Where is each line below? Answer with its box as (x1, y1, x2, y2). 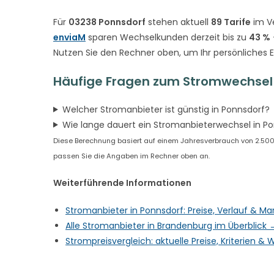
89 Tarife (211, 15, 251, 28)
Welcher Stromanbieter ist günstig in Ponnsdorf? (62, 103, 270, 116)
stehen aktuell (146, 15, 211, 28)
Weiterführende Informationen (53, 176, 191, 189)
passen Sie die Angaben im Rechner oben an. (53, 150, 210, 161)
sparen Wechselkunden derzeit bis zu (86, 31, 249, 43)
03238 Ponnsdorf (68, 15, 146, 28)
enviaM (53, 31, 86, 43)
